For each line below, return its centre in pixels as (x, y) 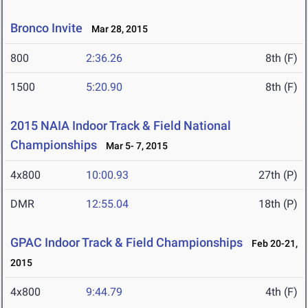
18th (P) (278, 204)
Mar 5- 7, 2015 (134, 146)
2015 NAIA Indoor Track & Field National (121, 126)
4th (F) (282, 292)
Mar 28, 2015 (117, 29)
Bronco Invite (46, 28)
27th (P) (278, 175)
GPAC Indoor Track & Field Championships (126, 243)
